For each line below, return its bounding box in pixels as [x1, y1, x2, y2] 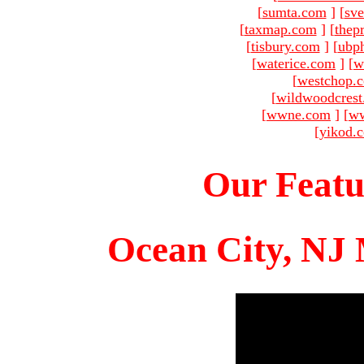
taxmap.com [244, 20, 317, 37]
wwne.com [266, 106, 331, 123]
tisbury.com [250, 37, 320, 54]
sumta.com [262, 3, 327, 20]
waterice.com [257, 54, 336, 71]
